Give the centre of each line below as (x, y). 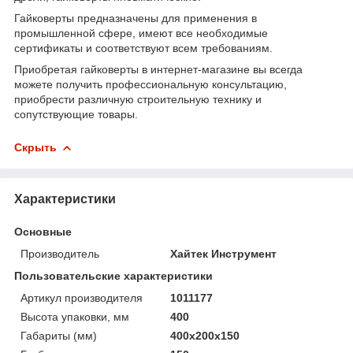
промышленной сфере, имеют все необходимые (141, 33)
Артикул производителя (82, 297)
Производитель (60, 253)
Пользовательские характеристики (113, 275)
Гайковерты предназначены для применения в (136, 18)
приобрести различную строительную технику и (138, 99)
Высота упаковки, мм (75, 316)
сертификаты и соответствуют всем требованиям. (143, 48)
